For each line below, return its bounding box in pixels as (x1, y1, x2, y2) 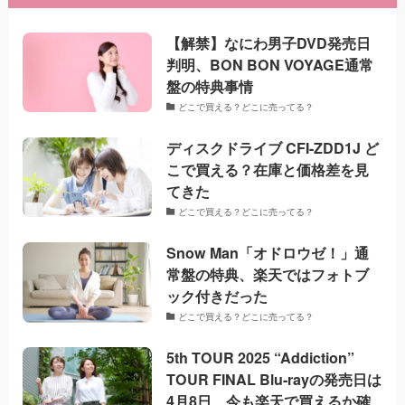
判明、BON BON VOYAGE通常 (166, 53, 374, 75)
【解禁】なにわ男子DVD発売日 (166, 32, 372, 53)
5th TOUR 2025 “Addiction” (166, 347, 355, 369)
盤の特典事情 (166, 75, 254, 97)
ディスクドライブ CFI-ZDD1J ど (166, 137, 380, 158)
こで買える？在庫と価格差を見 (166, 158, 370, 180)
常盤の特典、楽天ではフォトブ (166, 264, 370, 286)
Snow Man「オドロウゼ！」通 (166, 242, 370, 264)
